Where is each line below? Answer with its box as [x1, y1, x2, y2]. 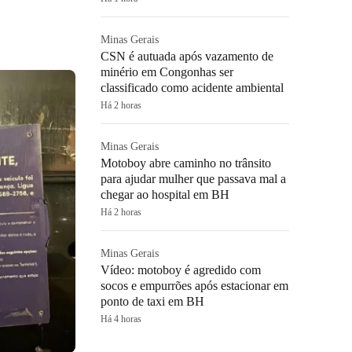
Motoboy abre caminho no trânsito [101, 156, 271, 170]
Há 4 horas [101, 313, 141, 324]
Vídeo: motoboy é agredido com [101, 263, 261, 277]
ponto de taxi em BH [101, 295, 204, 308]
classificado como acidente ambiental [101, 81, 284, 94]
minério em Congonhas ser [101, 65, 233, 79]
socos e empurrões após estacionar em [101, 279, 288, 292]
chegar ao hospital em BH [101, 188, 229, 201]
